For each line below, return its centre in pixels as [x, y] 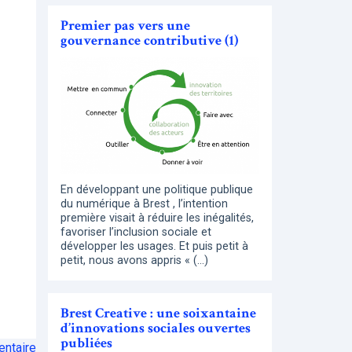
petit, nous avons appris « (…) [134, 261]
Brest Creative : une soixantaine [158, 313]
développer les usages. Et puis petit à [154, 247]
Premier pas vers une [125, 25]
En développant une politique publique [157, 190]
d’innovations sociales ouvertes [156, 328]
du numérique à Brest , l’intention [144, 204]
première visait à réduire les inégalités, [157, 218]
